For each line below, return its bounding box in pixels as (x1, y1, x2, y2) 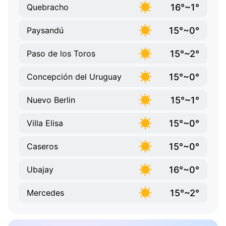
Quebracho (27, 2, 69, 13)
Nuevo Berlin (27, 95, 75, 105)
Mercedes (27, 188, 64, 198)
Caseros (27, 141, 58, 152)
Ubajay (27, 164, 53, 175)
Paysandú (27, 25, 64, 36)
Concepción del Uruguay (27, 72, 122, 82)
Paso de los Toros (27, 48, 95, 59)
